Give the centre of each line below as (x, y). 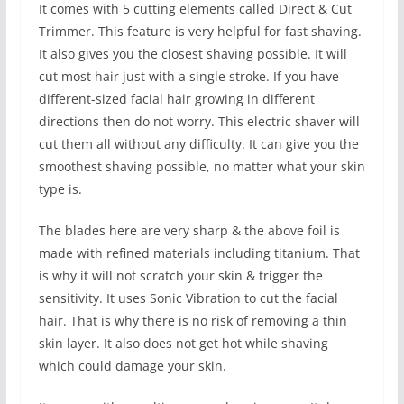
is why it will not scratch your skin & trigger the (180, 275)
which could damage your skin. (132, 365)
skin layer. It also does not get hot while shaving (183, 343)
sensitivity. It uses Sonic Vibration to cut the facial (188, 298)
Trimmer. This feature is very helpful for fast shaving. (200, 31)
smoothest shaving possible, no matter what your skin (202, 166)
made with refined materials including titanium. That (199, 252)
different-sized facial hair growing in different (176, 98)
